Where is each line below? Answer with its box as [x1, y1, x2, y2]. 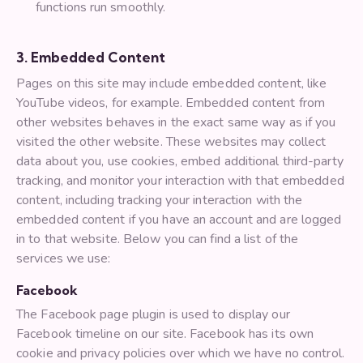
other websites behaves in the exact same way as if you [16, 113, 336, 132]
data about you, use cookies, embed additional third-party [16, 152, 344, 171]
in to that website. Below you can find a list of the [16, 230, 299, 249]
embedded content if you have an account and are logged [16, 211, 342, 229]
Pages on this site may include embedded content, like [16, 75, 327, 93]
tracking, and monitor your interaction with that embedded [16, 172, 344, 190]
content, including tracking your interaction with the [16, 191, 303, 210]
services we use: [16, 250, 111, 268]
